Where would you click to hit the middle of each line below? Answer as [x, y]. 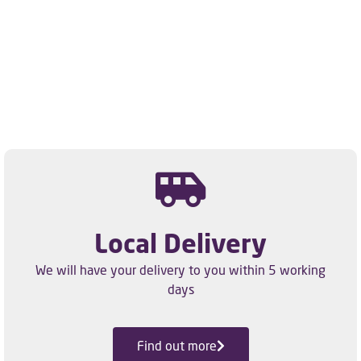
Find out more [176, 345]
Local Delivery [180, 243]
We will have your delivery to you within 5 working [180, 270]
